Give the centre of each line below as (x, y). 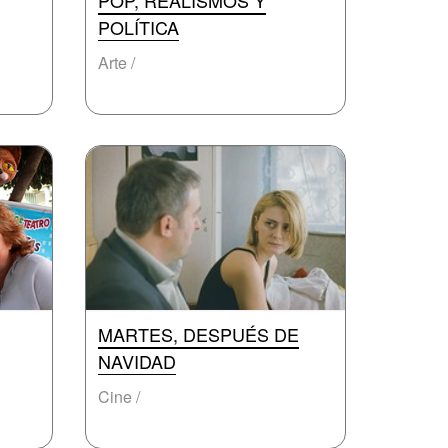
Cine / (119, 396)
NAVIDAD (137, 361)
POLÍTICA (138, 27)
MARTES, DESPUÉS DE (198, 334)
